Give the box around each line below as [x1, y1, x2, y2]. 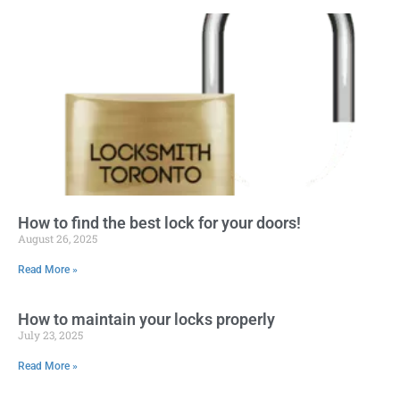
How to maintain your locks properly [18, 310, 275, 329]
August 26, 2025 [18, 231, 97, 246]
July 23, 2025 [18, 328, 83, 343]
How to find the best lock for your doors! [18, 213, 301, 233]
